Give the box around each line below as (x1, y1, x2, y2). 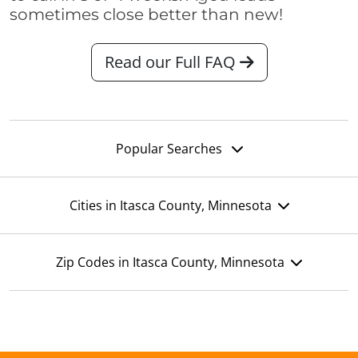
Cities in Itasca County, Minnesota (69, 197, 272, 215)
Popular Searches (115, 140, 225, 158)
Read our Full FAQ (104, 51, 240, 74)
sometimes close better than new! (10, 5, 283, 25)
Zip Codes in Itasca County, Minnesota (56, 253, 284, 272)
